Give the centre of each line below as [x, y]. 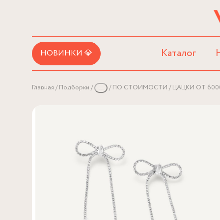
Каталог [179, 54]
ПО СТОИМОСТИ [140, 88]
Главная [43, 88]
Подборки [74, 88]
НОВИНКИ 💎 [66, 54]
